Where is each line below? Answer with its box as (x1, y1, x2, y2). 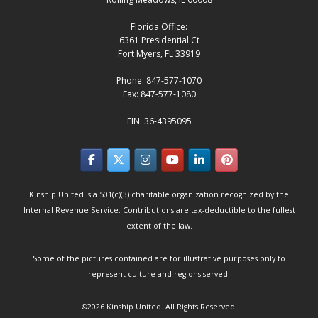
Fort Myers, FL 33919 (118, 48, 200, 60)
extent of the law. (126, 220, 192, 231)
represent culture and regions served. (88, 268, 230, 279)
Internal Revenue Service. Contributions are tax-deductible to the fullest (23, 204, 295, 215)
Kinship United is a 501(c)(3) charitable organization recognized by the (29, 189, 289, 199)
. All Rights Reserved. (160, 301, 237, 312)
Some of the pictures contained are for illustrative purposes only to (33, 253, 285, 263)
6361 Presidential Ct (119, 34, 199, 47)
